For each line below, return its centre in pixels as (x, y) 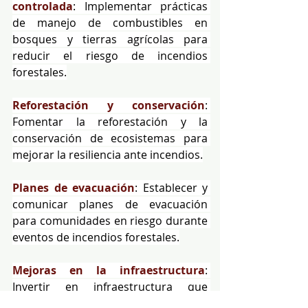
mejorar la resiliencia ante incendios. (108, 154)
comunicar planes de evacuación (110, 204)
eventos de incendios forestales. (96, 237)
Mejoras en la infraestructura (109, 270)
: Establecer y (171, 187)
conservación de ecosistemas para (110, 138)
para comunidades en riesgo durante (110, 220)
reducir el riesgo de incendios (110, 55)
